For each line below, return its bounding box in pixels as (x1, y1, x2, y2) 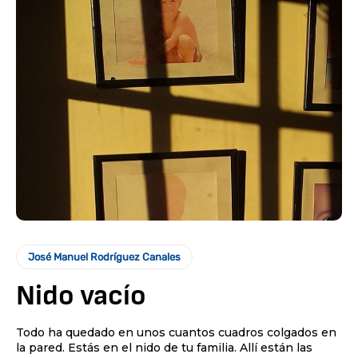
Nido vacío (16, 278, 146, 313)
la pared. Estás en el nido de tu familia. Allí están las (16, 340, 312, 355)
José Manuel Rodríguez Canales (28, 250, 181, 263)
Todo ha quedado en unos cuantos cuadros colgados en (16, 324, 336, 340)
